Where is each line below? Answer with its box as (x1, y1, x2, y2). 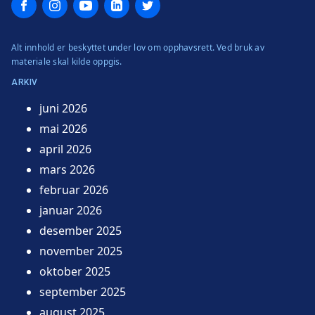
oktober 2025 (39, 263, 110, 279)
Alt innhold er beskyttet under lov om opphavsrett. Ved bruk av (11, 41, 264, 53)
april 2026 (39, 141, 91, 157)
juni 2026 (39, 100, 87, 116)
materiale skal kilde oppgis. (11, 55, 122, 67)
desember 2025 (39, 222, 122, 238)
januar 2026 (39, 202, 102, 218)
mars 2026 (39, 161, 95, 177)
